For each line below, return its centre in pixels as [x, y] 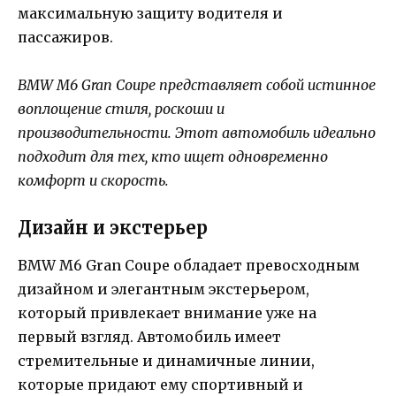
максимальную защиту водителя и [150, 13]
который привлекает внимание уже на [167, 313]
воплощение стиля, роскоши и [121, 109]
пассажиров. [65, 37]
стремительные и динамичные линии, [166, 361]
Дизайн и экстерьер [113, 228]
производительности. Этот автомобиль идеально [197, 133]
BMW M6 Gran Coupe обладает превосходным [189, 266]
